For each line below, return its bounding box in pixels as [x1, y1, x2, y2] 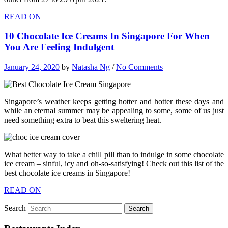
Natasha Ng [72, 62, 110, 71]
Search [4, 203, 26, 212]
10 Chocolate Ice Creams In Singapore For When [4, 31, 210, 42]
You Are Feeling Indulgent [4, 42, 114, 53]
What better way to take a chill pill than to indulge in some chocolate [4, 150, 224, 159]
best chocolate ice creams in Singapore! [4, 168, 130, 177]
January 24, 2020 [4, 62, 60, 71]
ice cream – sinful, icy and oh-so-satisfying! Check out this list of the [4, 159, 224, 168]
